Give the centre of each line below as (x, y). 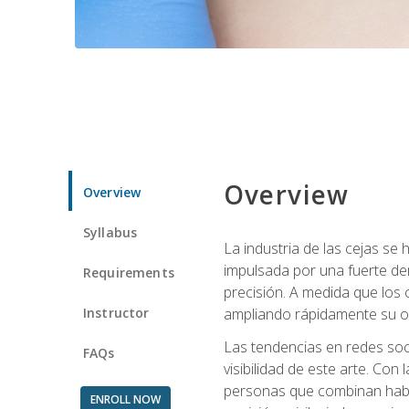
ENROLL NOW (125, 399)
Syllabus (110, 232)
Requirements (129, 272)
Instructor (116, 312)
